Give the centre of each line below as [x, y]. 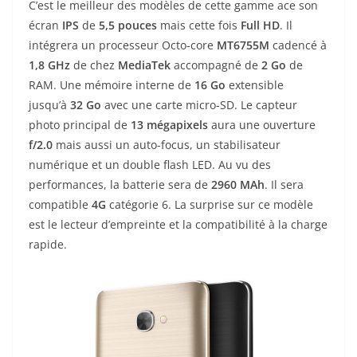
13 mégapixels [169, 124]
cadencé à [298, 45]
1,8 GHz [51, 65]
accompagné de [216, 65]
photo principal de [80, 124]
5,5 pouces [128, 25]
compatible [60, 204]
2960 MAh [238, 184]
